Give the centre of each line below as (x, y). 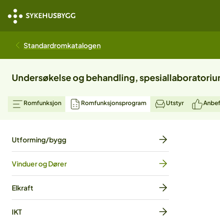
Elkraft (23, 188)
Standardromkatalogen (62, 45)
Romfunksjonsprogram (114, 103)
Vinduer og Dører (39, 164)
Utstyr (175, 103)
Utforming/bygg (39, 139)
